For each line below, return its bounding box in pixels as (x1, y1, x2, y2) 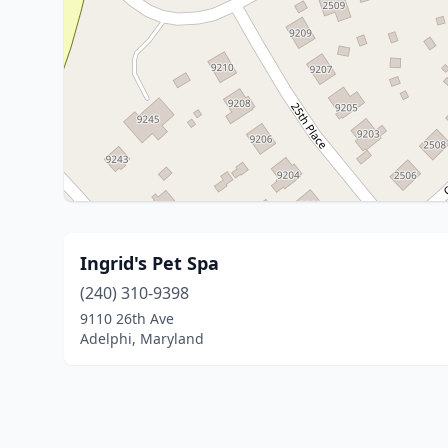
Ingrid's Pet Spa (80, 251, 219, 275)
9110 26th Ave (80, 309, 174, 328)
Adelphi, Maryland (80, 329, 204, 348)
